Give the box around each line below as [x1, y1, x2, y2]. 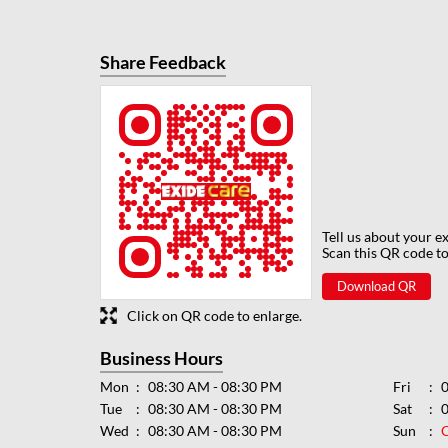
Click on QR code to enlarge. [126, 306, 302, 324]
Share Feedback [99, 50, 226, 73]
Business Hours [99, 346, 223, 369]
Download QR [336, 277, 416, 294]
